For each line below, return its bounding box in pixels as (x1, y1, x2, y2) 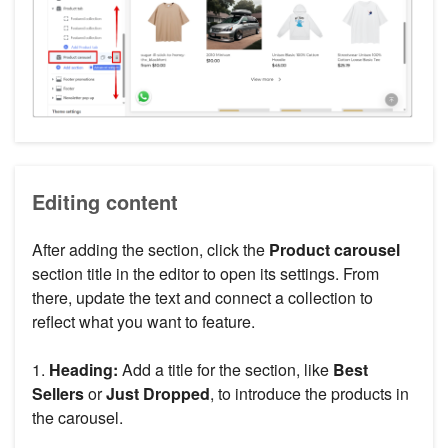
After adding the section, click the (32, 238, 269, 262)
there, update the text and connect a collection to (32, 286, 373, 310)
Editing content (32, 187, 178, 217)
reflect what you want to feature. (32, 310, 255, 334)
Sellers (32, 382, 84, 406)
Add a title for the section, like (118, 358, 333, 382)
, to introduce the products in (210, 382, 409, 406)
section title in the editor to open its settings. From (32, 262, 379, 286)
